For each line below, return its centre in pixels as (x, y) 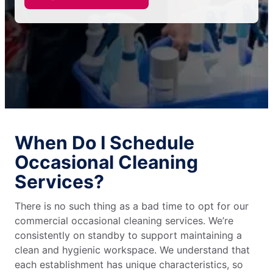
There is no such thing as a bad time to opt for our (132, 206)
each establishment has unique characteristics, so (129, 264)
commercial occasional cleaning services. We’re (124, 221)
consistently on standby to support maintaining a (128, 235)
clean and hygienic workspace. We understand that (132, 250)
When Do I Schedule (105, 143)
